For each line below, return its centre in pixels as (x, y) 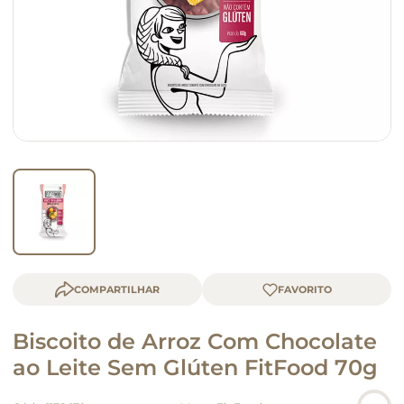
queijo (46, 28)
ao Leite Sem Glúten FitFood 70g (195, 367)
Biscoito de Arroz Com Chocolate (195, 341)
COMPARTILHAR (117, 289)
